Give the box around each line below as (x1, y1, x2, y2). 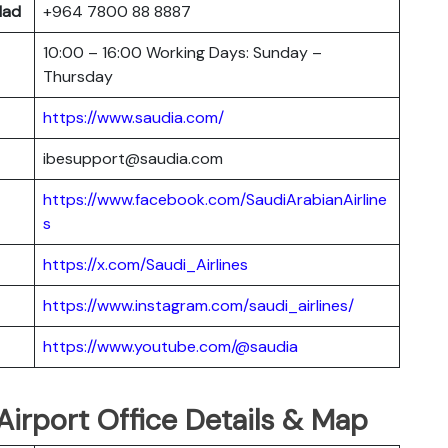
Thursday (43, 65, 113, 87)
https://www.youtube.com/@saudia (43, 335, 298, 357)
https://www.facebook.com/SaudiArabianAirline (43, 188, 387, 210)
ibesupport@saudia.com (43, 147, 223, 169)
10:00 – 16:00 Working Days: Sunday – (43, 41, 322, 63)
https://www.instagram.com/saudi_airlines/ (43, 294, 354, 316)
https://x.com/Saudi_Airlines (43, 253, 248, 275)
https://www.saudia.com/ (43, 106, 224, 128)
